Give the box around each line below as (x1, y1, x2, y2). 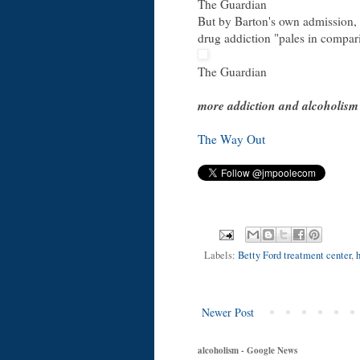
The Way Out (198, 131, 265, 148)
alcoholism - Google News (198, 344, 297, 358)
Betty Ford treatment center (238, 248, 351, 263)
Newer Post (202, 305, 254, 321)
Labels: (204, 248, 238, 263)
